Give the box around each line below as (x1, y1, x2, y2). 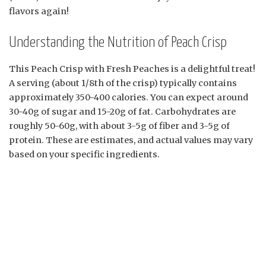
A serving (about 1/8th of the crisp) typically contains (9, 77, 237, 88)
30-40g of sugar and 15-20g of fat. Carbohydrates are (9, 106, 236, 117)
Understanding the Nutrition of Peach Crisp (9, 35, 227, 50)
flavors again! (9, 5, 69, 17)
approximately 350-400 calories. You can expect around (9, 91, 248, 103)
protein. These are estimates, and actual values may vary (9, 134, 253, 145)
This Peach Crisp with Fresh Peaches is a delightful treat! (9, 63, 255, 74)
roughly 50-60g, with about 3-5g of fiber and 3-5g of (9, 120, 230, 131)
